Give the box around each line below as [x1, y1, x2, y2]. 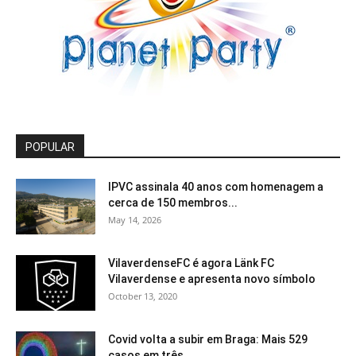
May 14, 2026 [108, 213, 161, 226]
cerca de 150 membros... [108, 195, 238, 209]
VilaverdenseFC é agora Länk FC [108, 256, 274, 269]
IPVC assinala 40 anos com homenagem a [108, 180, 323, 193]
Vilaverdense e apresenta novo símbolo [108, 272, 315, 285]
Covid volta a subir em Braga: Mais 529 [108, 332, 308, 346]
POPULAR [25, 140, 75, 153]
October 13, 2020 [108, 289, 177, 302]
